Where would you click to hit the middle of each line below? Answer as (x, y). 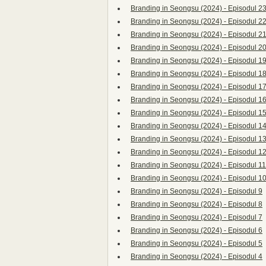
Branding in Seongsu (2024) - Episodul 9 (197, 191)
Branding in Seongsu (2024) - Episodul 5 (197, 243)
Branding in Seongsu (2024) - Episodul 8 (197, 204)
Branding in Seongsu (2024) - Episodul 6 (197, 230)
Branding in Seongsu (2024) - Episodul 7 (197, 217)
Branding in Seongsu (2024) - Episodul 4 (197, 256)
